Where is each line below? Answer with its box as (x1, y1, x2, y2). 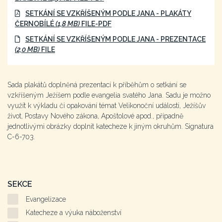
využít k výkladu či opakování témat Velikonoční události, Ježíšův (7, 102, 206, 110)
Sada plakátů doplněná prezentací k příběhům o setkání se (7, 81, 186, 89)
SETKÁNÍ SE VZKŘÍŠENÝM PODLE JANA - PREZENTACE (25, 35, 206, 43)
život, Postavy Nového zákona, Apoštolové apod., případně (7, 112, 183, 120)
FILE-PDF (80, 20, 111, 28)
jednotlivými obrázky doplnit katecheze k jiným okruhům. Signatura (7, 122, 214, 130)
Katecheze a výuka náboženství (26, 209, 121, 217)
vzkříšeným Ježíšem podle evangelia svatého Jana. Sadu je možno (7, 91, 211, 99)
